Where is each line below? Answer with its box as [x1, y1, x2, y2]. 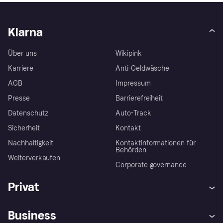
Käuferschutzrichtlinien [115, 204, 189, 213]
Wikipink [115, 49, 142, 58]
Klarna [8, 24, 43, 39]
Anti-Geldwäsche [115, 64, 170, 73]
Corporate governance [115, 160, 187, 169]
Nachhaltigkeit [8, 138, 54, 147]
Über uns [8, 49, 37, 58]
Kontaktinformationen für [115, 138, 196, 147]
